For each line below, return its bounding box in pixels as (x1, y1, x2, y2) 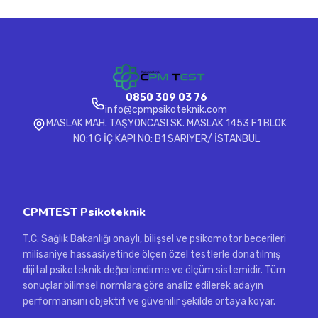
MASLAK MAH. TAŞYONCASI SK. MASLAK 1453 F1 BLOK (45, 116, 287, 129)
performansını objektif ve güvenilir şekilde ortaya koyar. (23, 295, 275, 307)
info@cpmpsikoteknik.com (105, 103, 227, 116)
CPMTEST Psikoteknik (23, 204, 146, 220)
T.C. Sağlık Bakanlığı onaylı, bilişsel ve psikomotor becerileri (23, 232, 286, 245)
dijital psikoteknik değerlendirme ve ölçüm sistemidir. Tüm (23, 263, 285, 276)
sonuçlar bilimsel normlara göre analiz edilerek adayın (23, 279, 263, 292)
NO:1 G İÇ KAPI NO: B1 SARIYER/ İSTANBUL (72, 132, 260, 145)
